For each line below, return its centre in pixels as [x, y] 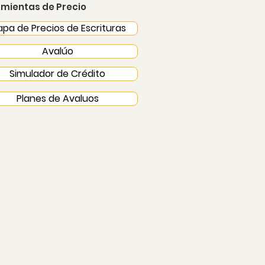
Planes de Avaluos [57, 98]
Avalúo [57, 51]
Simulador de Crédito [57, 74]
